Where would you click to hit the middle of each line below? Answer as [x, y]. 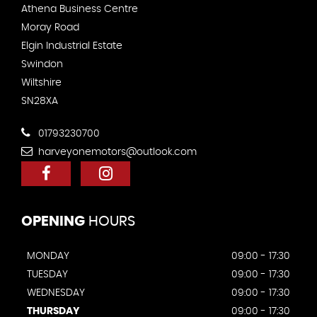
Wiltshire [41, 83]
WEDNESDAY [56, 293]
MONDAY [48, 257]
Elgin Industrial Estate [72, 46]
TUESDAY [47, 275]
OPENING [53, 222]
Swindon [42, 65]
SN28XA [40, 102]
